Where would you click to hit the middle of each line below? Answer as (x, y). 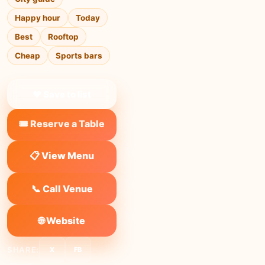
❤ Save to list (62, 94)
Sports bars (79, 56)
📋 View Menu (62, 155)
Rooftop (63, 37)
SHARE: (23, 250)
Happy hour (38, 18)
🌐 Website (62, 220)
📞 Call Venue (62, 189)
